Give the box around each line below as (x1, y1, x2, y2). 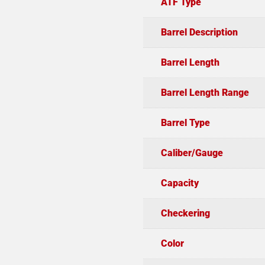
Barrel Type (160, 117, 210, 128)
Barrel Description (160, 26, 238, 38)
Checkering (160, 207, 210, 219)
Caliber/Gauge (160, 147, 223, 159)
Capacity (160, 177, 199, 189)
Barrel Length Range (160, 86, 249, 98)
